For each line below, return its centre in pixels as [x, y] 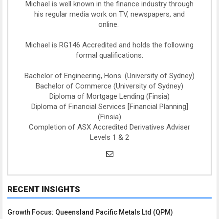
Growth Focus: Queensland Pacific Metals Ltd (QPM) [90, 212]
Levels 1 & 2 [109, 137]
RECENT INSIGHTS [44, 189]
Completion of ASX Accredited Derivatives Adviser [109, 127]
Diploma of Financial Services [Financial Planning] [109, 107]
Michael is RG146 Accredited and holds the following [109, 45]
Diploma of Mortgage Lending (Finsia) [109, 96]
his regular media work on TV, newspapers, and [109, 14]
